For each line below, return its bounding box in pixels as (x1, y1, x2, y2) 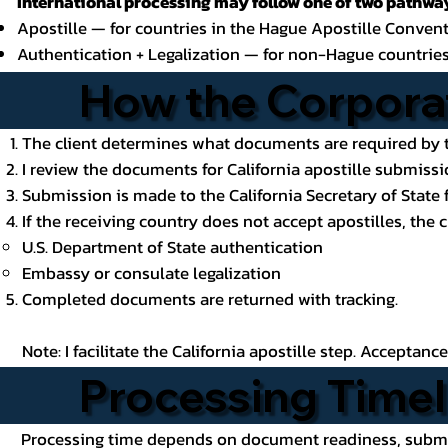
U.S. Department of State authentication (21, 234, 323, 260)
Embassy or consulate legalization (21, 260, 281, 286)
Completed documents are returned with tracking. (21, 286, 398, 312)
